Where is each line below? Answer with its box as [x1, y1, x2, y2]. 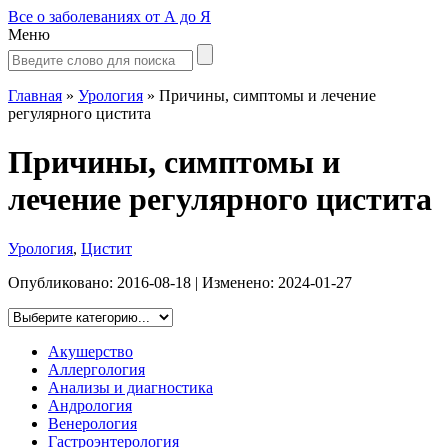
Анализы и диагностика [48, 378, 213, 396]
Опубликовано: [8, 273, 117, 291]
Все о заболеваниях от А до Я [8, 8, 211, 25]
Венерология [48, 414, 137, 432]
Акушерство [48, 342, 133, 360]
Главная [8, 87, 62, 104]
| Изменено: [191, 273, 278, 291]
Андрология [48, 396, 132, 414]
